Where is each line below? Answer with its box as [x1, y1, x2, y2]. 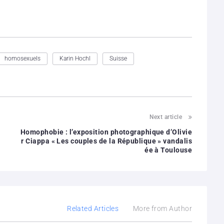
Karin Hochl [59, 54, 90, 62]
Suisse [109, 54, 127, 62]
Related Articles [67, 204, 119, 212]
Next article [149, 113, 182, 120]
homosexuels [4, 54, 40, 62]
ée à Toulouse [144, 145, 192, 154]
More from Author [132, 204, 192, 212]
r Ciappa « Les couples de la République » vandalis [21, 136, 192, 145]
